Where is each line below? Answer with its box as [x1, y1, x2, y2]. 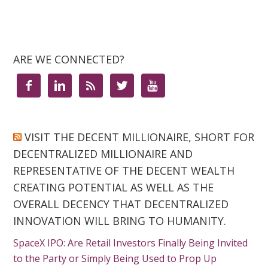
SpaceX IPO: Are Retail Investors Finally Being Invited [13, 236, 248, 249]
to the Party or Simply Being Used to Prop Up [13, 252, 217, 265]
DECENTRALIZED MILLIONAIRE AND [13, 147, 193, 161]
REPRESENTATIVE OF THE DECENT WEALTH [13, 163, 235, 178]
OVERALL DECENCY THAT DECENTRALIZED [13, 197, 229, 211]
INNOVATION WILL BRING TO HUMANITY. [13, 214, 227, 228]
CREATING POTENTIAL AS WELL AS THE [13, 180, 214, 194]
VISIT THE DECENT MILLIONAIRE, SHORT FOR [25, 130, 255, 144]
